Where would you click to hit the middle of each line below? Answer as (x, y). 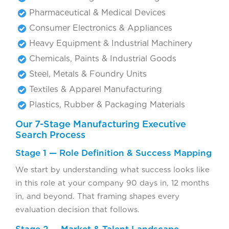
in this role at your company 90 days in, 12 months (112, 183)
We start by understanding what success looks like (112, 169)
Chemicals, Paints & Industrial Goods (103, 58)
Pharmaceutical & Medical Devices (97, 12)
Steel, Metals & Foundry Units (88, 74)
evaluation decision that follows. (77, 209)
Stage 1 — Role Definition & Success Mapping (113, 153)
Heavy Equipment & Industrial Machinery (111, 43)
